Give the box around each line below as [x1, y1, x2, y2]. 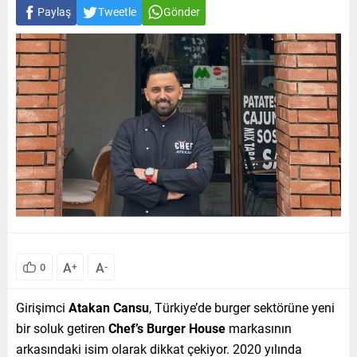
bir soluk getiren [16, 319, 108, 336]
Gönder [163, 4, 200, 19]
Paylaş [37, 4, 71, 19]
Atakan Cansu [69, 298, 149, 316]
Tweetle [98, 4, 136, 19]
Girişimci [16, 298, 69, 316]
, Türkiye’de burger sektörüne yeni [149, 298, 335, 316]
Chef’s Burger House [108, 319, 226, 336]
